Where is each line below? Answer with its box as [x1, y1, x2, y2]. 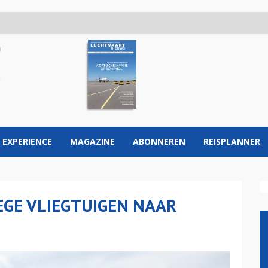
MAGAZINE [70, 136, 115, 147]
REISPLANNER [203, 136, 260, 147]
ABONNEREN [133, 136, 185, 147]
